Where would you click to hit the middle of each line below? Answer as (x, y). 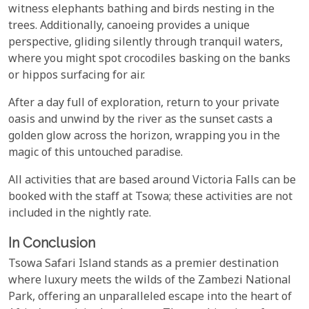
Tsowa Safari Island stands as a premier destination (143, 264)
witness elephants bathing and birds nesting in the (141, 10)
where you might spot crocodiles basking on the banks (149, 60)
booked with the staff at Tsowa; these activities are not (150, 198)
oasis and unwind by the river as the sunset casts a (140, 121)
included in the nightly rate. (80, 215)
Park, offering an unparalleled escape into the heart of (150, 297)
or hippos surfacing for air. (77, 77)
